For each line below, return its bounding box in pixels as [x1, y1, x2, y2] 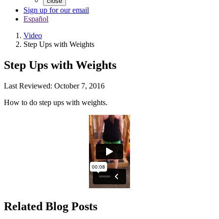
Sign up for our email [23, 6, 89, 14]
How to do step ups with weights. [4, 98, 108, 107]
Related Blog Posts [4, 199, 97, 213]
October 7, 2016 [54, 81, 105, 90]
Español [23, 15, 48, 23]
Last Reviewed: [4, 81, 54, 90]
